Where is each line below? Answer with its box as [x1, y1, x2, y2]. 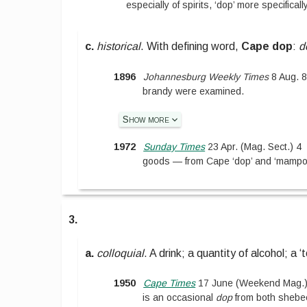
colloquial [97, 247, 145, 260]
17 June [195, 278, 234, 289]
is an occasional [143, 292, 217, 304]
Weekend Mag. [239, 278, 305, 289]
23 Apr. [205, 141, 238, 153]
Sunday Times [143, 141, 206, 153]
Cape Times [143, 278, 196, 289]
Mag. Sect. [244, 141, 291, 153]
